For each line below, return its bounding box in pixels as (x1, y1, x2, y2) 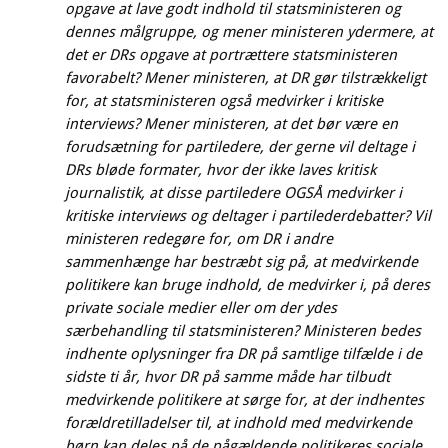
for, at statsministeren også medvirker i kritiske (65, 91, 383, 110)
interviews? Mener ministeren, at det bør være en (65, 114, 398, 133)
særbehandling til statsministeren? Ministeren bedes (65, 321, 421, 340)
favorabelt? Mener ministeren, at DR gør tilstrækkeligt (65, 68, 426, 87)
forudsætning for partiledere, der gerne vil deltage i (65, 137, 415, 156)
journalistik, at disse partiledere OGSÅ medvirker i (65, 183, 402, 202)
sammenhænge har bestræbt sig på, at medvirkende (65, 252, 418, 271)
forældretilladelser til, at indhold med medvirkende (65, 413, 412, 432)
